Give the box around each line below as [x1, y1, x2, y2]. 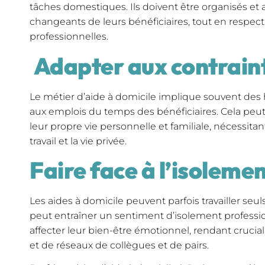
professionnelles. [30, 31, 108, 43]
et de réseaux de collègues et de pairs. [30, 239, 209, 251]
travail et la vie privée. [30, 135, 127, 147]
